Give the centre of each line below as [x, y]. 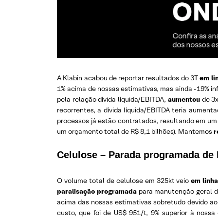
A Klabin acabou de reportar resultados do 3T [128, 78]
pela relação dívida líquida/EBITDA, [112, 100]
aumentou [184, 100]
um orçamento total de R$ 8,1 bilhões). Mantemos [135, 132]
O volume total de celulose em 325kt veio [124, 181]
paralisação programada [97, 191]
